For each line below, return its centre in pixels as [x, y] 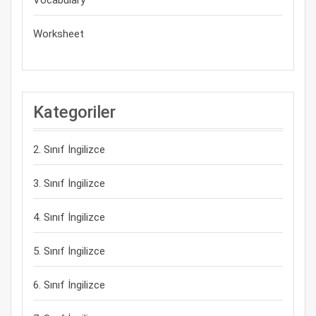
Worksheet [59, 34]
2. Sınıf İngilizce [69, 150]
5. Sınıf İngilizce [69, 251]
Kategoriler [74, 112]
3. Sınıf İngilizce [69, 183]
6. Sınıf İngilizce [69, 285]
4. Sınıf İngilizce [69, 217]
